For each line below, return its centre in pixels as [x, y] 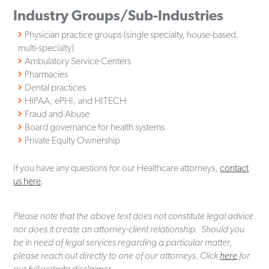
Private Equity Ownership [73, 141]
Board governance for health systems [95, 127]
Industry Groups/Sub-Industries [119, 15]
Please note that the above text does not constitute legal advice [134, 216]
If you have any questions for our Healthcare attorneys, [117, 168]
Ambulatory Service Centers [78, 61]
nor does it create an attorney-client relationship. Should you [129, 229]
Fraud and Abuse [57, 114]
